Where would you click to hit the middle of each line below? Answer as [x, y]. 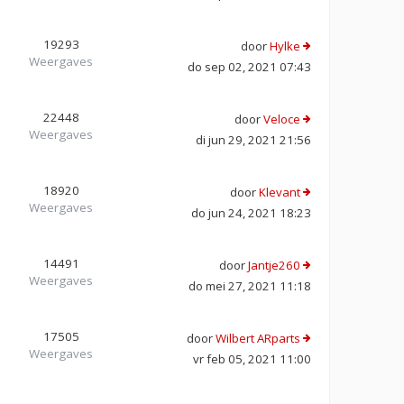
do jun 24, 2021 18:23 [251, 212]
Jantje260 [274, 265]
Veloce [282, 119]
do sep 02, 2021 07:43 [249, 66]
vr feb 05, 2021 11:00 [252, 358]
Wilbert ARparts [258, 338]
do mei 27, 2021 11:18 [250, 285]
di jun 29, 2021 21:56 [253, 139]
